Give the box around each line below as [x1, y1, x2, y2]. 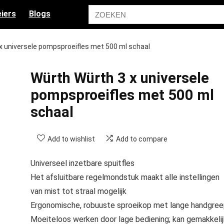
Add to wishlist [47, 135, 95, 143]
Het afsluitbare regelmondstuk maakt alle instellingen [30, 172, 219, 182]
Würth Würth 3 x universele [30, 69, 209, 86]
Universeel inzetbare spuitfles [30, 158, 134, 168]
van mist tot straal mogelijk [30, 186, 126, 196]
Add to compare [115, 135, 167, 143]
